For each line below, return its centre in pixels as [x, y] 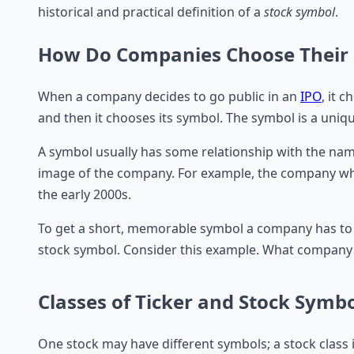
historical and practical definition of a [151, 11]
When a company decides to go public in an [169, 96]
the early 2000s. [85, 194]
